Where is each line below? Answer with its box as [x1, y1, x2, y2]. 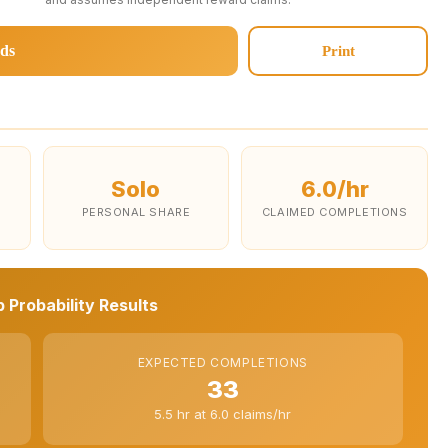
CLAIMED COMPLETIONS [261, 204, 408, 219]
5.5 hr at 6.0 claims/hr [154, 406, 292, 422]
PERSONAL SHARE [81, 204, 191, 219]
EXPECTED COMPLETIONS [137, 355, 308, 370]
